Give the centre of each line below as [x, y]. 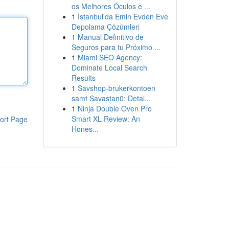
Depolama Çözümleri [105, 27]
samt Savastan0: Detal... [111, 98]
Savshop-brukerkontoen [116, 88]
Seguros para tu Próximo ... [116, 47]
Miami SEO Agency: [110, 57]
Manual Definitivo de [110, 37]
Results [83, 78]
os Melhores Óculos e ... [111, 6]
